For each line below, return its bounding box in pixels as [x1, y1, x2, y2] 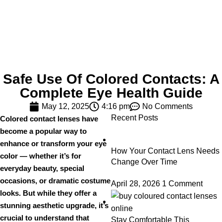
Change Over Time [111, 158, 177, 166]
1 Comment [162, 179, 203, 188]
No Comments [142, 102, 193, 111]
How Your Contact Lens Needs [111, 147, 220, 155]
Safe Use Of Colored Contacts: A [2, 71, 220, 87]
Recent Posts [111, 113, 158, 122]
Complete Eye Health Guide [19, 85, 203, 101]
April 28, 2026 [111, 179, 160, 188]
